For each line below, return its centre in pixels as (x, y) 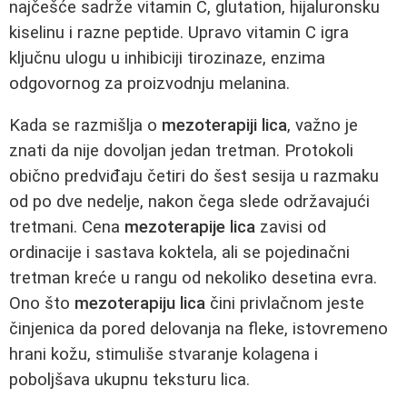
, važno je (323, 126)
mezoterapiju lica (140, 304)
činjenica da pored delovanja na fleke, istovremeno (199, 329)
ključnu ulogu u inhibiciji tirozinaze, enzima (167, 58)
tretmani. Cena (67, 228)
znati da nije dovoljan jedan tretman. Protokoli (181, 151)
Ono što (42, 304)
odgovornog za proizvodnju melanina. (149, 83)
